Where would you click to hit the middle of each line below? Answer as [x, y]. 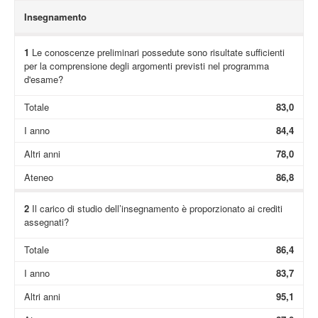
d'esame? [43, 79]
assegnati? [46, 221]
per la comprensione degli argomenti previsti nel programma [146, 65]
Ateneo [38, 177]
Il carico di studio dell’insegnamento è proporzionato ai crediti [155, 208]
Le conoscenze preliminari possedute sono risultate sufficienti [157, 52]
